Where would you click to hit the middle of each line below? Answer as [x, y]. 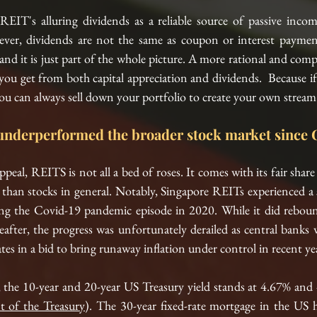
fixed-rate [183, 305]
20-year [103, 286]
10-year [41, 286]
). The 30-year [123, 305]
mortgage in [240, 305]
